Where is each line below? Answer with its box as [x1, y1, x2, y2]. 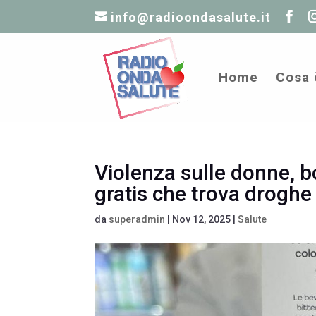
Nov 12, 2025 [172, 214, 231, 225]
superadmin [109, 214, 166, 225]
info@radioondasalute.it [111, 9, 272, 25]
